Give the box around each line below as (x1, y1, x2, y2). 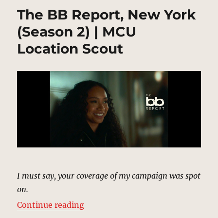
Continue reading (17, 200, 85, 210)
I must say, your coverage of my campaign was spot (17, 171, 201, 181)
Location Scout (17, 40, 124, 57)
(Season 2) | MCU (17, 23, 137, 40)
